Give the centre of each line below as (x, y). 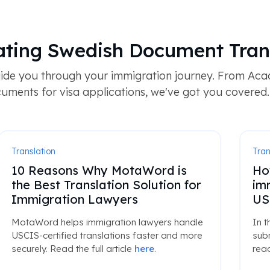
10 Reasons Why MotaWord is (99, 170)
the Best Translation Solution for (106, 185)
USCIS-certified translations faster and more (107, 235)
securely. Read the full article (73, 249)
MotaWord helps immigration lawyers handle (107, 222)
